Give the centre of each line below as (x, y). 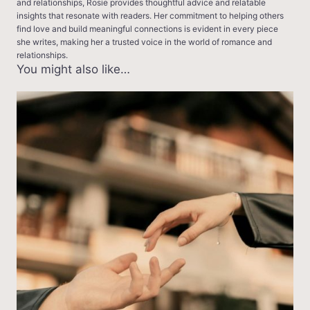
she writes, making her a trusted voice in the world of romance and (144, 42)
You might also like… (73, 70)
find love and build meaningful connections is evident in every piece (147, 29)
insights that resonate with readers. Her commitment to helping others (150, 16)
